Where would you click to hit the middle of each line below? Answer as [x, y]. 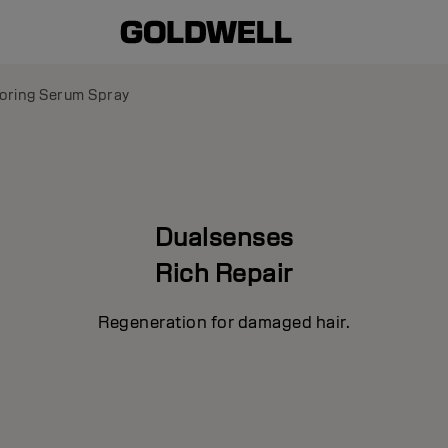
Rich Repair [224, 272]
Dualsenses [224, 236]
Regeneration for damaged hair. [224, 322]
